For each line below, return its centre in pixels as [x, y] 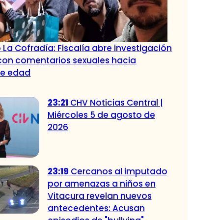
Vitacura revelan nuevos [99, 196]
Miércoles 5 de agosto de [101, 115]
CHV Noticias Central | [116, 102]
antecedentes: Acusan [96, 208]
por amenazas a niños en [101, 184]
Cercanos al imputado [119, 172]
